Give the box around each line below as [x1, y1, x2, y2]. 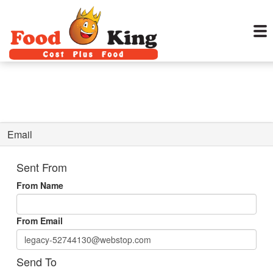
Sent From [16, 159, 67, 175]
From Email [16, 214, 63, 227]
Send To [16, 253, 57, 269]
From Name [16, 179, 63, 191]
